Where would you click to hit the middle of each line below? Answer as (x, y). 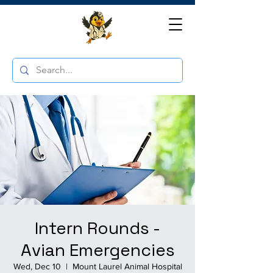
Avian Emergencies (97, 250)
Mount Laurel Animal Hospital (127, 266)
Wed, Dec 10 (37, 266)
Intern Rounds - (97, 228)
